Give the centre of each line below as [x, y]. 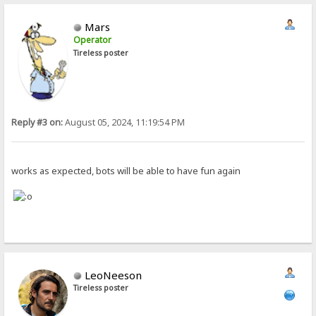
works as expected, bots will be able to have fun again [126, 171]
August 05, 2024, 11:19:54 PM [124, 123]
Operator [93, 40]
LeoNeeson [114, 275]
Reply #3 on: [37, 123]
